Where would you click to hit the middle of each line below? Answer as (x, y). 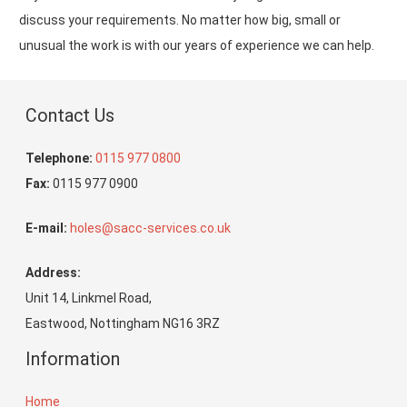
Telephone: (59, 158)
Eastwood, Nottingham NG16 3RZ (123, 323)
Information (73, 359)
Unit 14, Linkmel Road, (89, 298)
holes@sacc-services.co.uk (150, 228)
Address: (53, 272)
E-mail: (48, 228)
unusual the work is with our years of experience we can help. (197, 45)
